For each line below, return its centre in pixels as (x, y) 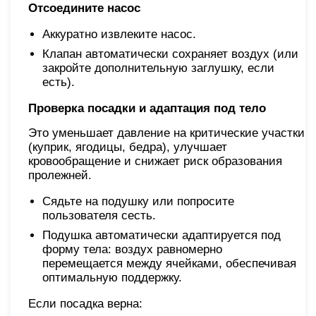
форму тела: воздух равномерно (132, 250)
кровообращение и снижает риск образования (155, 162)
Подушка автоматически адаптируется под (162, 236)
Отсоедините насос (84, 8)
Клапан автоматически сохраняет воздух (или (170, 54)
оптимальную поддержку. (112, 278)
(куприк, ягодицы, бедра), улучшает (128, 147)
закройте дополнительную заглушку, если (158, 68)
